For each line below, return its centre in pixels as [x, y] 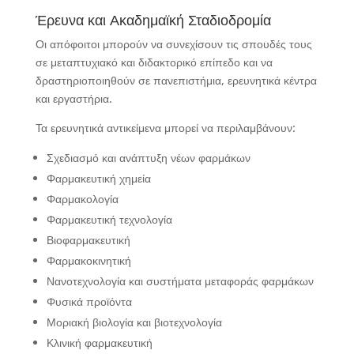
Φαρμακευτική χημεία [98, 178]
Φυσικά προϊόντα [89, 301]
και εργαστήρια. [73, 98]
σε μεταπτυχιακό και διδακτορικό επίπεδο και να [154, 62]
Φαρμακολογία [82, 199]
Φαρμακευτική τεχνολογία [109, 219]
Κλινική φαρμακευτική [99, 343]
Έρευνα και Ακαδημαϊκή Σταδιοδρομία [153, 20]
